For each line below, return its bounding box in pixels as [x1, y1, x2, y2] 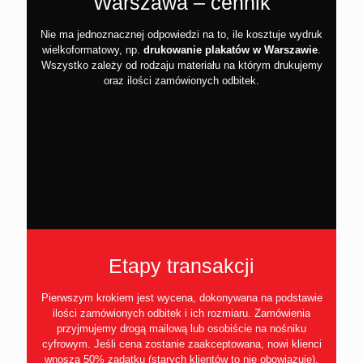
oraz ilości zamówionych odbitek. [104, 74, 259, 87]
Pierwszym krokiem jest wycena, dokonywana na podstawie [41, 291, 322, 304]
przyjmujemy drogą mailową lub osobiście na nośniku [57, 322, 306, 335]
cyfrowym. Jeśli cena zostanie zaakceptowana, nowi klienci [41, 337, 322, 350]
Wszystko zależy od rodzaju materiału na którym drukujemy [41, 58, 322, 71]
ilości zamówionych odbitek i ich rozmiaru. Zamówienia [53, 306, 310, 319]
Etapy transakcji [109, 254, 254, 277]
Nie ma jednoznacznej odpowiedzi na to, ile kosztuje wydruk [41, 28, 322, 41]
